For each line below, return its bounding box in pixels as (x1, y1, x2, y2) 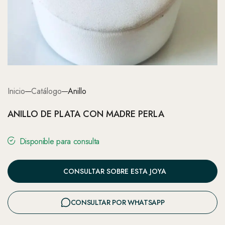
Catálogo (31, 85, 62, 97)
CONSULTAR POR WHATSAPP (70, 197, 165, 207)
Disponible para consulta (19, 136, 100, 147)
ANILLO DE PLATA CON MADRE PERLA (8, 107, 164, 121)
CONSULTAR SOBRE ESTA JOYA (63, 166, 166, 176)
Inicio (8, 85, 25, 97)
